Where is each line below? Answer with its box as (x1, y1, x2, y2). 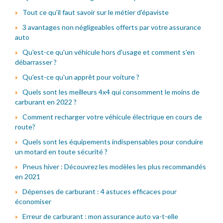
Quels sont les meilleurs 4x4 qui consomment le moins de (22, 87, 200, 96)
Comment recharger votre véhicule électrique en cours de (22, 112, 202, 121)
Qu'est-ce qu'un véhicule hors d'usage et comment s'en (22, 47, 195, 56)
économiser (15, 197, 51, 206)
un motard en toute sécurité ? (15, 147, 108, 156)
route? (15, 122, 35, 131)
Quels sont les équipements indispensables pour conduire (22, 137, 203, 146)
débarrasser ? (15, 57, 57, 66)
